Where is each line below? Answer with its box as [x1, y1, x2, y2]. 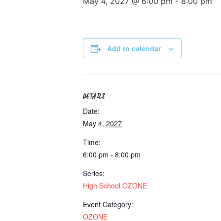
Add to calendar [107, 43, 161, 53]
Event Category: [83, 199, 133, 209]
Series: [83, 168, 105, 178]
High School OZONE [83, 181, 147, 190]
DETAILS [83, 94, 105, 101]
